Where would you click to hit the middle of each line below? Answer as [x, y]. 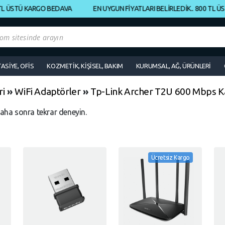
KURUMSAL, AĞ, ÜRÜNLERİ [174, 66]
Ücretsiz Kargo [170, 157]
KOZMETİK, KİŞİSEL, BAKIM [85, 66]
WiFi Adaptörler [48, 91]
